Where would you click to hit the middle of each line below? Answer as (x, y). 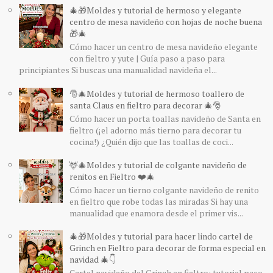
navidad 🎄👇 (92, 260)
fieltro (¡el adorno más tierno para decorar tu (155, 130)
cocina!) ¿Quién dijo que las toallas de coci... (151, 141)
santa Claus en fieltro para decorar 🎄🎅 (145, 105)
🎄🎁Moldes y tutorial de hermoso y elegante (155, 10)
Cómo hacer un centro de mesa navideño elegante (163, 47)
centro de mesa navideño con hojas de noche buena (165, 22)
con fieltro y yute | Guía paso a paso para (147, 58)
